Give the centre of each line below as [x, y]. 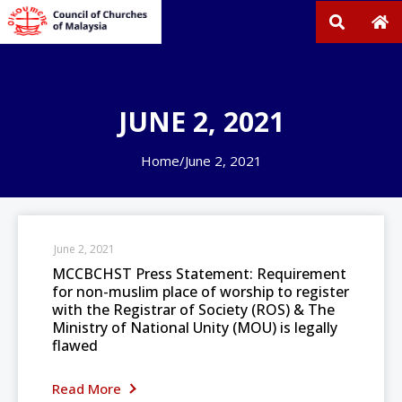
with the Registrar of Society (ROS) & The [193, 310]
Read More [88, 389]
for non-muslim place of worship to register [201, 292]
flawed [75, 345]
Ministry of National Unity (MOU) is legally [195, 328]
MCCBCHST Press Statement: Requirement [199, 274]
